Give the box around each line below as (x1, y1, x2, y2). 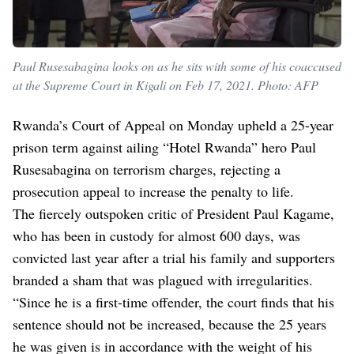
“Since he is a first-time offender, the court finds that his (13, 292, 334, 312)
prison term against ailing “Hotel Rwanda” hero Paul (13, 137, 316, 157)
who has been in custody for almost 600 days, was (13, 226, 300, 246)
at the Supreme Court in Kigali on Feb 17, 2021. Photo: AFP (13, 77, 318, 94)
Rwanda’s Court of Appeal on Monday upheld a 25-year (13, 115, 333, 135)
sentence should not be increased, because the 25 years (13, 314, 326, 334)
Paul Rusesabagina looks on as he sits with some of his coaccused (13, 58, 341, 75)
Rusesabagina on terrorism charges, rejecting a (13, 160, 281, 179)
